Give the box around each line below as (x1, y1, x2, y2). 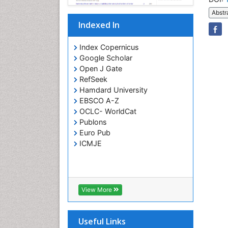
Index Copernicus (77, 43, 139, 51)
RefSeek (77, 75, 107, 83)
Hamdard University (77, 85, 148, 94)
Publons (77, 118, 107, 126)
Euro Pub (77, 128, 110, 137)
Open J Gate (77, 64, 122, 73)
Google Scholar (77, 53, 132, 62)
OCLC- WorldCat (77, 107, 136, 116)
